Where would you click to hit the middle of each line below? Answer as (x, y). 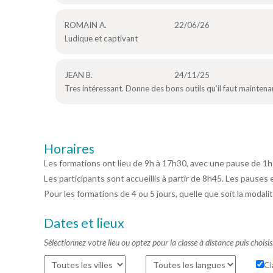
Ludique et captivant (101, 38)
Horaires (69, 149)
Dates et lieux (84, 223)
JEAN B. (78, 75)
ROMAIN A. (85, 25)
